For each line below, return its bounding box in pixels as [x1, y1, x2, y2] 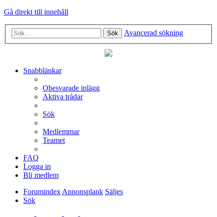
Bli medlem [23, 170, 59, 179]
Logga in [23, 162, 51, 170]
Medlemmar [43, 127, 79, 136]
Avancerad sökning [124, 28, 183, 37]
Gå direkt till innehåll [4, 8, 68, 16]
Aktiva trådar [43, 92, 83, 101]
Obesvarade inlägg [43, 83, 100, 92]
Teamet [43, 136, 65, 144]
